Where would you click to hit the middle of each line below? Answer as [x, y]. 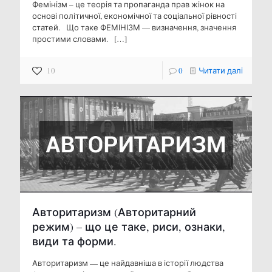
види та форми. [74, 241]
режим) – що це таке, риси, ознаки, [129, 226]
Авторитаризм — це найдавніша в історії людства [128, 263]
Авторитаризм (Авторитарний [114, 212]
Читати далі [221, 70]
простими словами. [72, 39]
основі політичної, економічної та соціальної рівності [134, 15]
